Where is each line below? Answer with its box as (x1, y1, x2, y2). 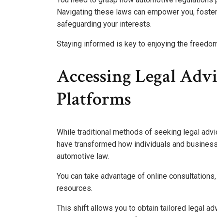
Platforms (57, 87, 131, 111)
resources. (57, 183, 93, 193)
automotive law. (57, 151, 109, 161)
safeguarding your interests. (57, 19, 152, 29)
